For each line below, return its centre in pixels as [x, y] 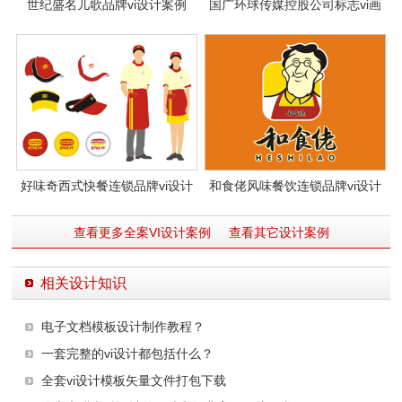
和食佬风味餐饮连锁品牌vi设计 [296, 185]
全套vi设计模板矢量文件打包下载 [134, 380]
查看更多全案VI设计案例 [142, 232]
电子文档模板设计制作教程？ [123, 326]
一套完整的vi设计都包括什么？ [128, 353]
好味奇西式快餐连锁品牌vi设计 [106, 185]
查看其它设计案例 [279, 232]
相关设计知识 [84, 283]
